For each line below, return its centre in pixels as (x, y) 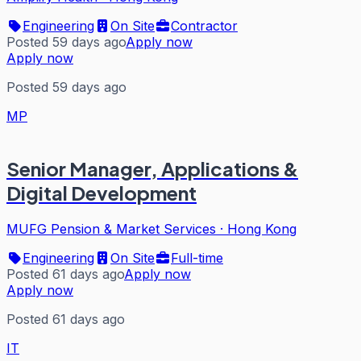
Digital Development (102, 193)
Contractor (204, 26)
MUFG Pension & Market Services (111, 229)
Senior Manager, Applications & (152, 169)
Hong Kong (262, 229)
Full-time (197, 258)
